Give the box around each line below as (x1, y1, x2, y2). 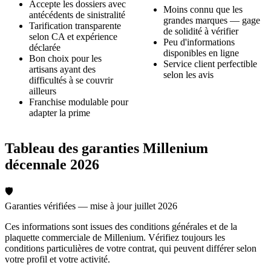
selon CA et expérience (29, 31, 117, 42)
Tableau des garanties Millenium (5, 140, 208, 156)
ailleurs (29, 85, 56, 96)
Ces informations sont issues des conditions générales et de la (5, 221, 237, 232)
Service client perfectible (163, 58, 257, 69)
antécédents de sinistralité (29, 9, 125, 20)
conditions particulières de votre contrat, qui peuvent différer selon (5, 243, 256, 254)
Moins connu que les (163, 4, 243, 15)
